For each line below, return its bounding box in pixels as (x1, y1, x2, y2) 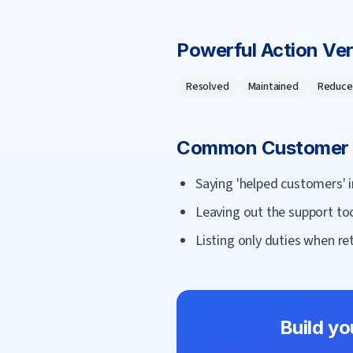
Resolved (186, 79, 229, 95)
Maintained (247, 79, 299, 95)
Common (176, 136, 262, 159)
